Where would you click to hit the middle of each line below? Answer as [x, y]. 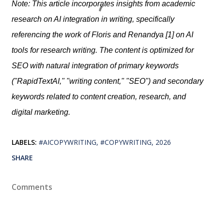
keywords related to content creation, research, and [99, 96]
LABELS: [24, 142]
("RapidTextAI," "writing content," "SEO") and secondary [108, 81]
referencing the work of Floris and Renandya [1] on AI [102, 34]
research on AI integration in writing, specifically [93, 19]
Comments [32, 187]
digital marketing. [41, 112]
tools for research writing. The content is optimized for [103, 50]
